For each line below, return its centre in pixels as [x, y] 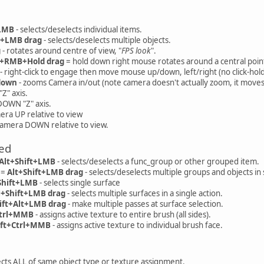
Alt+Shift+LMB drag [45, 172]
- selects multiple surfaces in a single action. [144, 193]
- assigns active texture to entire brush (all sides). [122, 214]
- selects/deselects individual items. [78, 29]
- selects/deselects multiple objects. [106, 40]
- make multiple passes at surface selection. [145, 204]
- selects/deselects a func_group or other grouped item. [157, 161]
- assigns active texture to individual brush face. [137, 225]
